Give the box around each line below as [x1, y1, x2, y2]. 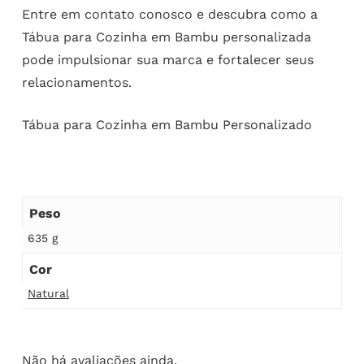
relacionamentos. [21, 75, 132, 91]
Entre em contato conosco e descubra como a [21, 6, 318, 23]
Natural [27, 287, 69, 301]
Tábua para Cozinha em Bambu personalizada [21, 29, 311, 45]
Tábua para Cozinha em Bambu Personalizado [21, 117, 312, 133]
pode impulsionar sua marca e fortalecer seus [21, 52, 314, 68]
